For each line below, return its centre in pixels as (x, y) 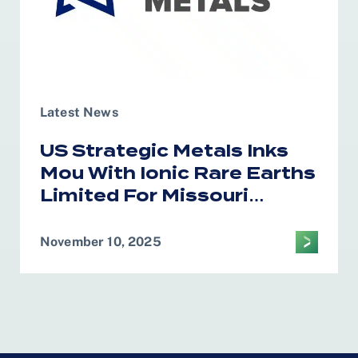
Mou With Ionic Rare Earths (178, 173)
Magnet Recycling (131, 218)
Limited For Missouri (144, 195)
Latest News (79, 112)
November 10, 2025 (101, 241)
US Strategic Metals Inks (164, 151)
